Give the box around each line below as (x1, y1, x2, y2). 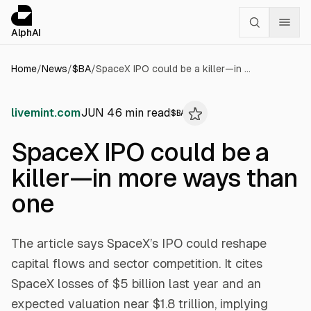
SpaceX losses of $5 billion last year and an (11, 276, 261, 291)
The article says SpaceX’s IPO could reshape (11, 236, 267, 251)
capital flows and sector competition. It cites (11, 256, 262, 271)
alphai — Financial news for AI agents (40, 6, 235, 19)
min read (122, 106, 170, 119)
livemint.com (11, 106, 81, 119)
